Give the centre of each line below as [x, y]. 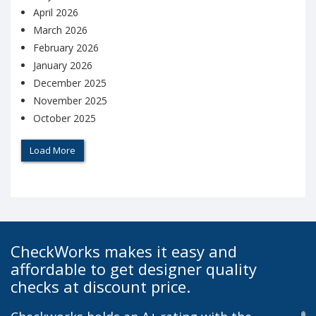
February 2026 [66, 48]
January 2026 [63, 66]
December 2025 [70, 83]
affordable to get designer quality [134, 268]
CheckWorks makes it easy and [124, 251]
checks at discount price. [101, 286]
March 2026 [60, 30]
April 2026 [56, 13]
